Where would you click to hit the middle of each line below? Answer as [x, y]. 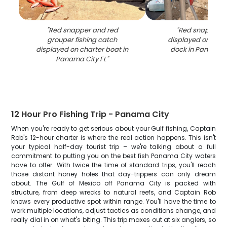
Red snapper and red [83, 30]
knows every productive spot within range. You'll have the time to [113, 201]
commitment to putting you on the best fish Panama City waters [113, 156]
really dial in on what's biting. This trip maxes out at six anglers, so [113, 220]
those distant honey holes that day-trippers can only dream [113, 174]
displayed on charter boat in [82, 49]
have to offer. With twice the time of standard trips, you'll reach [113, 165]
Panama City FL [81, 59]
